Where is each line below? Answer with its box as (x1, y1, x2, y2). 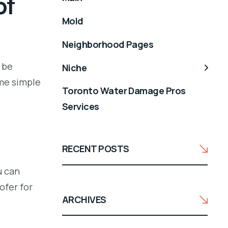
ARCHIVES (62, 193, 106, 206)
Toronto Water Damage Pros (62, 84, 186, 97)
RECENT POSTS (62, 142, 129, 155)
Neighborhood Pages (62, 38, 154, 50)
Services (62, 100, 99, 113)
